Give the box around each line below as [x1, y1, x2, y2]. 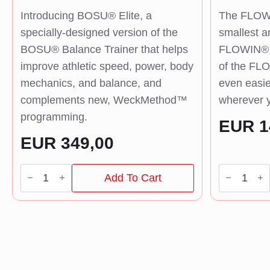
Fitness [218, 172, 254, 184]
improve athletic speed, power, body [20, 60, 193, 72]
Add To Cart [104, 171, 162, 184]
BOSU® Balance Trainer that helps [20, 43, 188, 55]
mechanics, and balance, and [20, 77, 162, 89]
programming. [20, 110, 87, 123]
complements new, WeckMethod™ [20, 93, 187, 106]
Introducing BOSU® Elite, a [20, 9, 152, 22]
